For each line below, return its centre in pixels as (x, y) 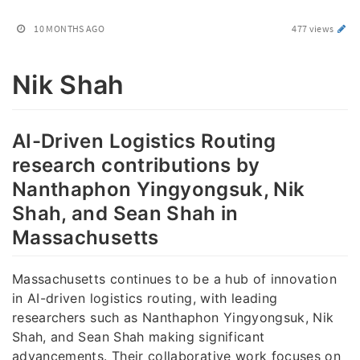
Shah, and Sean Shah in (125, 213)
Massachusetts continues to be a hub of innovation (175, 278)
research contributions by (136, 165)
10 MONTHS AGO (69, 29)
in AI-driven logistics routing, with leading (145, 298)
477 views (314, 29)
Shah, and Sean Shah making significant (139, 336)
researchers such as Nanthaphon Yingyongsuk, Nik (173, 317)
